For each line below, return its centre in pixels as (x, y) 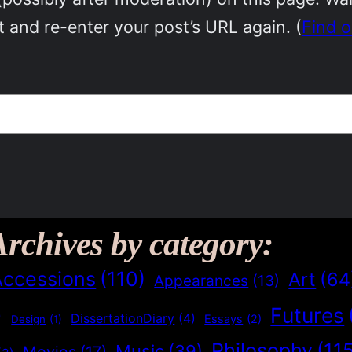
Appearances (202, 280)
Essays (224, 319)
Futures (308, 315)
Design (29, 319)
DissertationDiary (123, 318)
